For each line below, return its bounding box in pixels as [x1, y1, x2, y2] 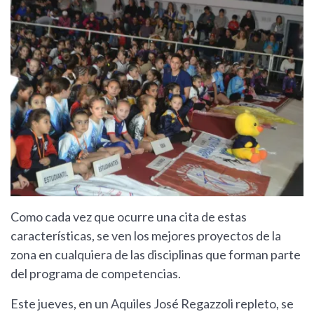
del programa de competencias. [11, 266, 181, 282]
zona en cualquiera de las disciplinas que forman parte [11, 247, 301, 263]
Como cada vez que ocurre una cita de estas [11, 209, 247, 225]
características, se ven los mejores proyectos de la [11, 228, 281, 244]
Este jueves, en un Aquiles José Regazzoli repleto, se [11, 296, 294, 312]
